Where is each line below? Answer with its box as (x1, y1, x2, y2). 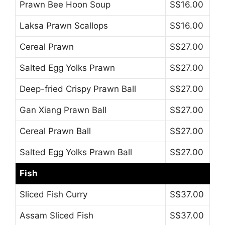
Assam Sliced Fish (20, 210, 93, 220)
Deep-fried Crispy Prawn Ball (20, 83, 136, 94)
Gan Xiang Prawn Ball (20, 104, 106, 115)
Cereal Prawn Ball (20, 126, 91, 136)
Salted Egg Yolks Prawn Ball (20, 147, 132, 157)
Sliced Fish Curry (20, 189, 87, 199)
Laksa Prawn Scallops (20, 20, 108, 31)
